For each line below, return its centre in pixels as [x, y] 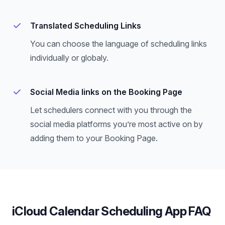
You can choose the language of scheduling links [119, 44]
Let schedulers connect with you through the [111, 110]
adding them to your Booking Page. [94, 138]
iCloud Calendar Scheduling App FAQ [111, 211]
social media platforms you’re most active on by [117, 124]
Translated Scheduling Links [86, 26]
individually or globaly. [69, 58]
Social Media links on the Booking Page [106, 92]
